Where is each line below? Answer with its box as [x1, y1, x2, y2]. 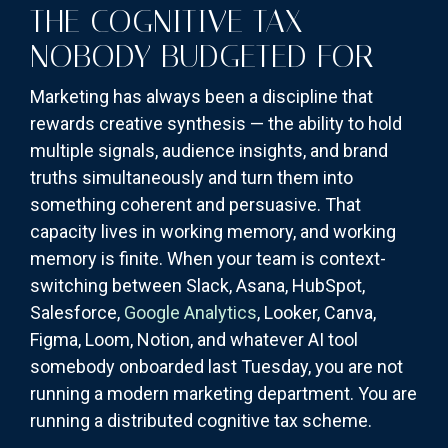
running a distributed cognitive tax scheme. [30, 410, 372, 432]
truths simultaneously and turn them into [30, 167, 353, 189]
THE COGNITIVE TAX [30, 2, 303, 41]
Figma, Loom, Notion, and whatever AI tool [30, 329, 358, 351]
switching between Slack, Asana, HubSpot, [30, 275, 365, 297]
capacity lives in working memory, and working [30, 221, 396, 243]
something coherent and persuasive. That [30, 194, 361, 216]
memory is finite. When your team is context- [30, 248, 386, 270]
